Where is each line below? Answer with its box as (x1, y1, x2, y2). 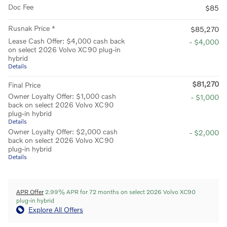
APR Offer (16, 188, 44, 196)
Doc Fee (8, 3, 33, 12)
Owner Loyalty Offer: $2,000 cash (8, 127, 118, 136)
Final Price (8, 81, 41, 90)
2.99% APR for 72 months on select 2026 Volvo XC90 (44, 188, 196, 196)
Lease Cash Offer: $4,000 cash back (8, 36, 125, 46)
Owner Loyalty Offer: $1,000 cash (8, 92, 116, 101)
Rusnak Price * (8, 24, 55, 33)
